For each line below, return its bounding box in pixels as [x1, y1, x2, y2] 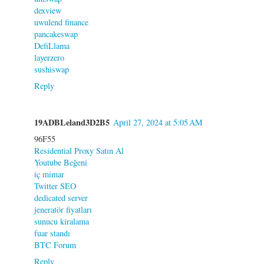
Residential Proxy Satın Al [34, 144, 124, 156]
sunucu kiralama [34, 215, 89, 227]
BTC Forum [34, 239, 76, 250]
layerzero [34, 51, 64, 63]
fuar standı [34, 227, 70, 239]
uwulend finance [34, 16, 88, 28]
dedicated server [34, 192, 88, 203]
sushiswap [34, 63, 69, 75]
